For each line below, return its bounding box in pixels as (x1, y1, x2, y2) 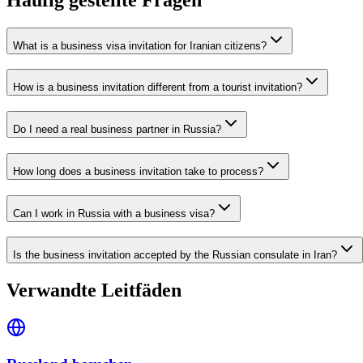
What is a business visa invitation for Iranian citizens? (13, 39, 267, 52)
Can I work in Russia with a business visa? (13, 207, 215, 220)
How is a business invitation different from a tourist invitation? (13, 81, 302, 94)
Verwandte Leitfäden (6, 280, 181, 301)
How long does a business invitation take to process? (13, 164, 263, 177)
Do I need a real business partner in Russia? (13, 123, 221, 136)
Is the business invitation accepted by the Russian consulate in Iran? (13, 249, 337, 262)
